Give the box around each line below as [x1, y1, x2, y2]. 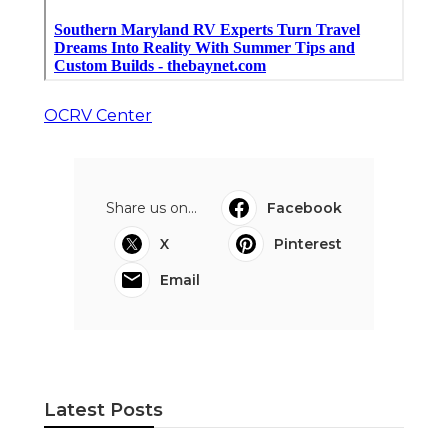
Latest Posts [44, 399, 163, 422]
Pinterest [274, 235, 342, 254]
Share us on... [106, 199, 197, 218]
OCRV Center [44, 106, 152, 126]
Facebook [267, 199, 342, 218]
